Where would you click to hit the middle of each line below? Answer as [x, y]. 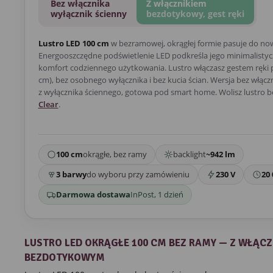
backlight [189, 154]
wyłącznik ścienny [88, 14]
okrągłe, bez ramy [115, 154]
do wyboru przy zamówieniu [138, 175]
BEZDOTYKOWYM [64, 258]
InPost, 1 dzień [157, 195]
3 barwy [71, 175]
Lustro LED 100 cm [73, 44]
